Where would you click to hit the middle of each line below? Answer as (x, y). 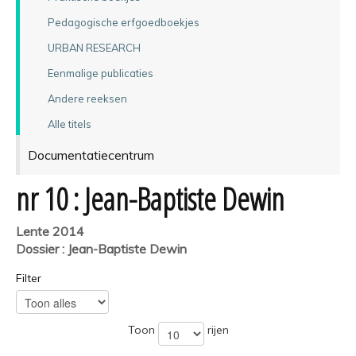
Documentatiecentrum (91, 155)
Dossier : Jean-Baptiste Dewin (101, 248)
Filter (29, 278)
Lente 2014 (50, 231)
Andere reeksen (87, 98)
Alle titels (69, 124)
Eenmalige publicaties (100, 73)
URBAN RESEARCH (94, 47)
